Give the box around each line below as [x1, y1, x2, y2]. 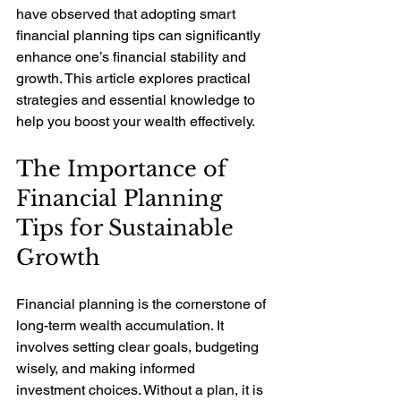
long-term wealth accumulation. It [16, 317, 227, 334]
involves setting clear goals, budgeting [16, 338, 262, 355]
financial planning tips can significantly [16, 27, 264, 44]
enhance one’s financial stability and [16, 48, 250, 65]
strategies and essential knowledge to [16, 91, 259, 108]
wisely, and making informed [16, 360, 199, 377]
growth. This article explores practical [16, 70, 254, 87]
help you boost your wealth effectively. [16, 113, 255, 130]
